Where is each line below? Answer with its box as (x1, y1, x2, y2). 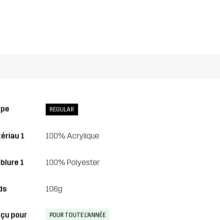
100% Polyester (45, 157, 100, 167)
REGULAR (49, 106, 74, 113)
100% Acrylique (45, 131, 99, 141)
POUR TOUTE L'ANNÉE (49, 211, 106, 219)
